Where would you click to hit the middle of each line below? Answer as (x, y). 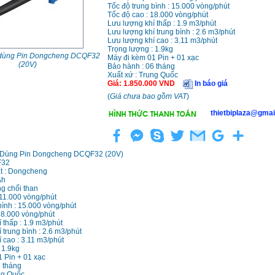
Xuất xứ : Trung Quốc (142, 75)
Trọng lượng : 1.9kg (140, 49)
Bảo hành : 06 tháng (141, 67)
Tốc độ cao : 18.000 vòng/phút (157, 15)
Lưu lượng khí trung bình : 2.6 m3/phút (171, 32)
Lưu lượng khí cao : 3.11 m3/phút (162, 41)
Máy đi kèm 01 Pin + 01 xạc (153, 58)
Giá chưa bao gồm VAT (148, 97)
